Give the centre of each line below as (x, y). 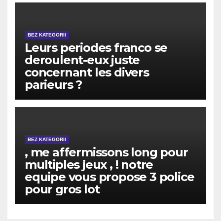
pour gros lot (62, 189)
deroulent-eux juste (82, 60)
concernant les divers (87, 72)
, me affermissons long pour (106, 152)
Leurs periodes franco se (96, 47)
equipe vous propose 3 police (110, 177)
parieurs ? (54, 84)
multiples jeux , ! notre (89, 164)
